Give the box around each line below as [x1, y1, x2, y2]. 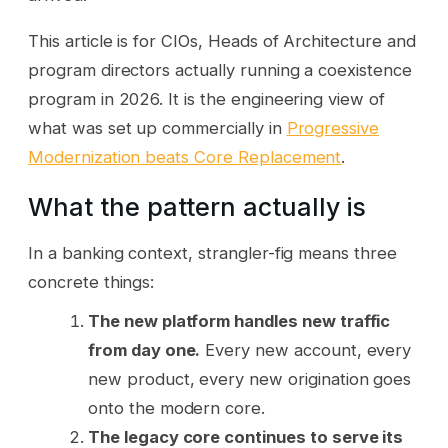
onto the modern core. [88, 397, 266, 418]
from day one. [88, 339, 201, 360]
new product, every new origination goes [88, 368, 412, 389]
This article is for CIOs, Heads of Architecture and [28, 30, 416, 51]
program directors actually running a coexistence [28, 59, 412, 80]
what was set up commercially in [28, 117, 287, 138]
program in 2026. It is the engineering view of [28, 88, 385, 109]
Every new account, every [200, 339, 412, 360]
